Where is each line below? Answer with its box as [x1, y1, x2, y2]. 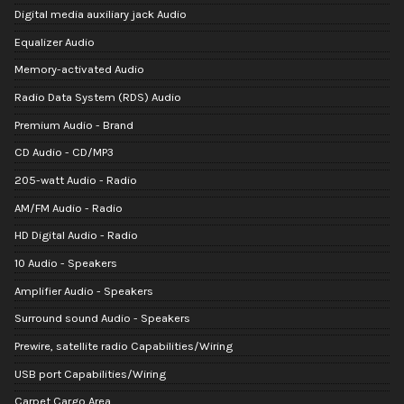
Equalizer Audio [14, 34, 95, 49]
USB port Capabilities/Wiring [14, 366, 166, 381]
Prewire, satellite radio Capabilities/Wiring [14, 339, 233, 353]
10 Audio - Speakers [14, 256, 117, 271]
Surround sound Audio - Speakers [14, 311, 190, 326]
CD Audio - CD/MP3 [14, 145, 114, 160]
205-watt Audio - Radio [14, 173, 137, 188]
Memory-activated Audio [14, 62, 144, 77]
